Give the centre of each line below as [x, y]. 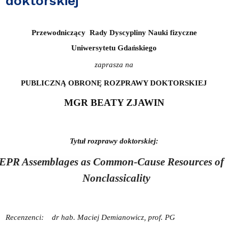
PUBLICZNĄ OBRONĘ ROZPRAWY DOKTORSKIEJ [114, 83]
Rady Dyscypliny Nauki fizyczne [143, 32]
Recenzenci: [25, 217]
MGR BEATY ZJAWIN [114, 102]
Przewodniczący [58, 32]
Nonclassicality [117, 178]
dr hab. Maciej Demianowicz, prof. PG [113, 217]
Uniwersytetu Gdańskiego [114, 48]
